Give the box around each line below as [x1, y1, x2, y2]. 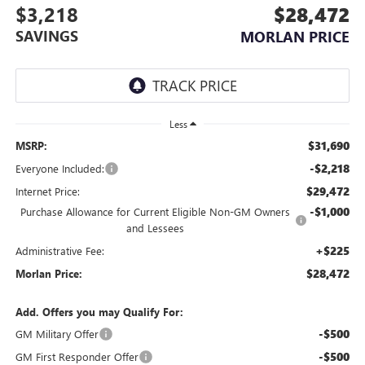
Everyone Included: [15, 161, 104, 175]
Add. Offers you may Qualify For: [15, 304, 183, 319]
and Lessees [125, 220, 184, 235]
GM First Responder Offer [15, 349, 139, 363]
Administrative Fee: [15, 243, 104, 257]
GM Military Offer [15, 326, 99, 341]
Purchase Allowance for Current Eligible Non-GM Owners [20, 204, 290, 218]
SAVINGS [15, 25, 78, 46]
